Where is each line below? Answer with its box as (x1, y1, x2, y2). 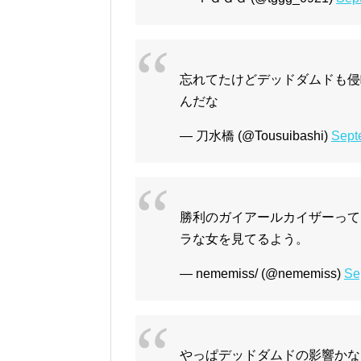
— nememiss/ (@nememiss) (180, 267, 344, 281)
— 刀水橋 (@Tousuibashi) (180, 129, 331, 143)
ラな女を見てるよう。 (180, 232, 309, 247)
